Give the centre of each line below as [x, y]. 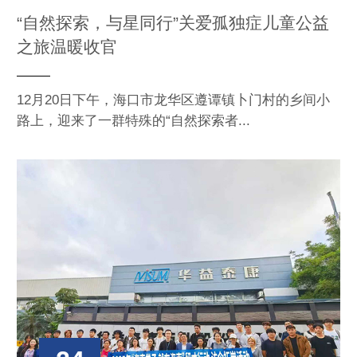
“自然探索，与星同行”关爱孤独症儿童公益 [173, 23]
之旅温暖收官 [67, 47]
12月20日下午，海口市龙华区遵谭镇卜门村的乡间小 [173, 100]
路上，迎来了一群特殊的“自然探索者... [133, 121]
